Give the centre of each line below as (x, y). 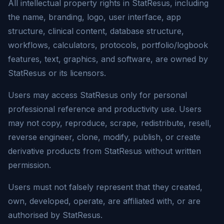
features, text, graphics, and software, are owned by (108, 59)
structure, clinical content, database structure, (96, 31)
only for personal (152, 95)
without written (171, 151)
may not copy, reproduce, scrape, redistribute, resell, (110, 123)
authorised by (35, 215)
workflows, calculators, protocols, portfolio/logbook (108, 45)
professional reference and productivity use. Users (105, 109)
